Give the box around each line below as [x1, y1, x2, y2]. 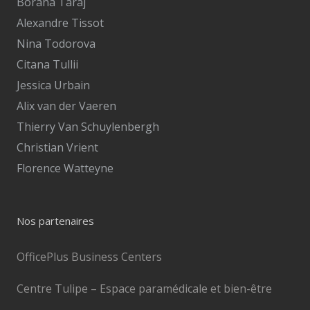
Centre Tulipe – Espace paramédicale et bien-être [17, 280, 272, 296]
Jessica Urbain [17, 77, 90, 93]
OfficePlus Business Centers [17, 248, 162, 264]
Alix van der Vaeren [17, 98, 116, 113]
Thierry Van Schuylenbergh [17, 118, 159, 134]
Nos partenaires [17, 213, 94, 228]
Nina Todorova [17, 35, 95, 51]
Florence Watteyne [17, 160, 113, 176]
